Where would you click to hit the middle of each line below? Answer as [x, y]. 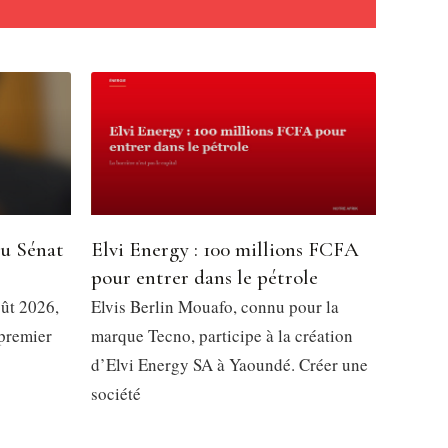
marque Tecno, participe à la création [222, 335]
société [116, 393]
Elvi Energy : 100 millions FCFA [225, 249]
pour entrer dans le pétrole [204, 277]
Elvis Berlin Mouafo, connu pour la [215, 306]
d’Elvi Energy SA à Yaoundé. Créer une [229, 364]
